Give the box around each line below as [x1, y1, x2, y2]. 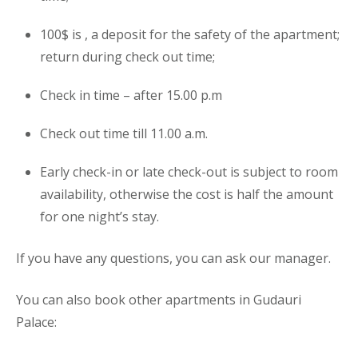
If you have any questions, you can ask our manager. [16, 249, 331, 267]
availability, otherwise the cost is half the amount [40, 185, 333, 203]
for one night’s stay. [40, 208, 159, 225]
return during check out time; [40, 48, 218, 66]
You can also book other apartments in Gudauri [16, 291, 301, 308]
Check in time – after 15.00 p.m [40, 86, 222, 104]
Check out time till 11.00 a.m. [40, 125, 208, 142]
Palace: [16, 313, 57, 331]
